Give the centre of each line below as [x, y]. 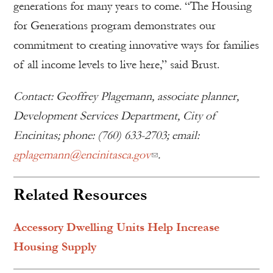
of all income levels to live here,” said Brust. [116, 65]
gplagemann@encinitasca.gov [82, 155]
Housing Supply [55, 247]
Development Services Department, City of [115, 116]
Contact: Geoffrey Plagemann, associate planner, [126, 97]
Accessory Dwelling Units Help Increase [116, 228]
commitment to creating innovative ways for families [136, 45]
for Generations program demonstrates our [115, 26]
